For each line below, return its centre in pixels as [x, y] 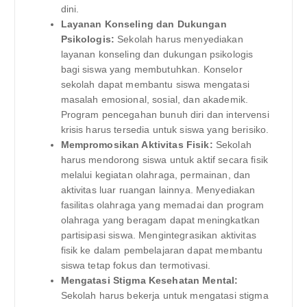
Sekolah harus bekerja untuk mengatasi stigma [164, 296]
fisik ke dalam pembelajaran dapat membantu [162, 250]
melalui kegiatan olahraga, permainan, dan [156, 175]
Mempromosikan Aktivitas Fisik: [137, 145]
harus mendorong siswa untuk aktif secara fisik [164, 160]
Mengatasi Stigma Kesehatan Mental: [149, 281]
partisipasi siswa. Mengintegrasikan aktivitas [158, 235]
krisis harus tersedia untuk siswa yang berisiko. [165, 130]
